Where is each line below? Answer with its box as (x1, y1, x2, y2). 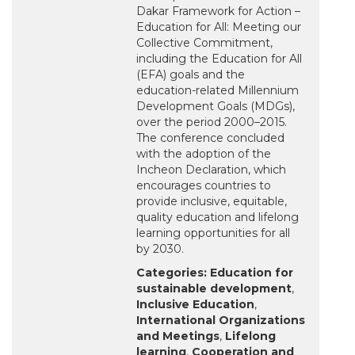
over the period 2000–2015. (136, 115, 287, 130)
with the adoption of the (136, 147, 271, 162)
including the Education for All (136, 52, 302, 67)
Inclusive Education (136, 297, 254, 312)
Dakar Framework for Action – (136, 4, 300, 19)
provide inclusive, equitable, (136, 194, 287, 209)
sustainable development (136, 281, 292, 296)
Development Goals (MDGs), (136, 99, 295, 114)
